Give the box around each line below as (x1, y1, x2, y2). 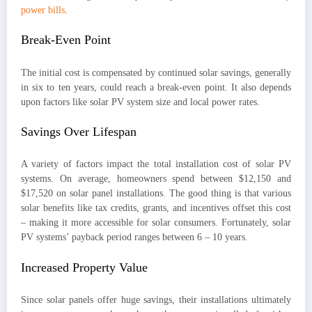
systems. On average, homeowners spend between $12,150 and (21, 173, 291, 185)
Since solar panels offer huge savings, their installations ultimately (21, 295, 291, 306)
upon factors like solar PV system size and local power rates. (21, 96, 260, 107)
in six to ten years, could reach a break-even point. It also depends (21, 81, 291, 93)
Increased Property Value (21, 260, 148, 274)
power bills (21, 4, 65, 15)
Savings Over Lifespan (21, 124, 136, 139)
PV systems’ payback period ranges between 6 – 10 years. (21, 232, 251, 243)
